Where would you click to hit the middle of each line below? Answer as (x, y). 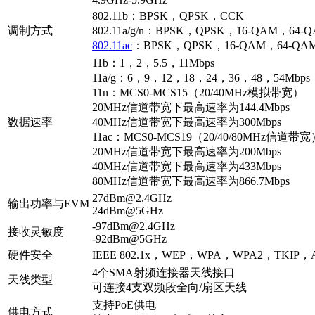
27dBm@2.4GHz (132, 198)
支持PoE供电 (124, 304)
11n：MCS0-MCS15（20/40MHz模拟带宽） (198, 92)
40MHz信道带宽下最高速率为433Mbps (194, 166)
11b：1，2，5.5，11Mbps (153, 63)
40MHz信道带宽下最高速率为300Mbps (187, 122)
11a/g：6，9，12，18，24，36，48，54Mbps (201, 77)
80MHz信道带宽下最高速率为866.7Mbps (191, 181)
